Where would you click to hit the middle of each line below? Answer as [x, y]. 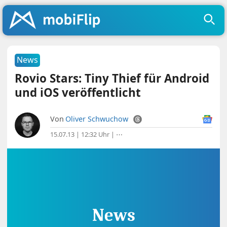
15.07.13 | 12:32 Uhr [80, 134]
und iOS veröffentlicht [78, 92]
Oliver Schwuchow [97, 119]
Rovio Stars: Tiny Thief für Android [112, 78]
